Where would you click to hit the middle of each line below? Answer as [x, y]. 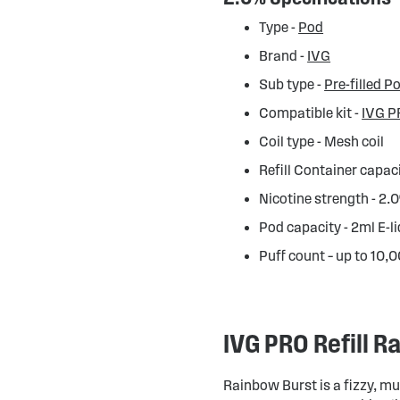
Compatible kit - [311, 113]
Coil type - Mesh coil [322, 142]
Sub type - [292, 84]
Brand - [283, 56]
